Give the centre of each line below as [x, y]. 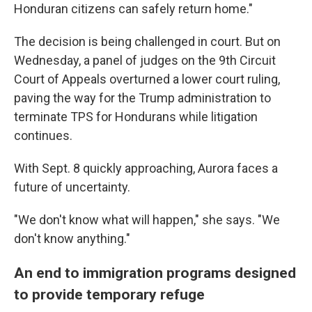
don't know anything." [72, 239]
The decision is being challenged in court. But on [147, 41]
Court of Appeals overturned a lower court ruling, [147, 79]
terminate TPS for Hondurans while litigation [136, 117]
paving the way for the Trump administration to [142, 98]
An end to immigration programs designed [155, 273]
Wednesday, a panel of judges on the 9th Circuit [145, 60]
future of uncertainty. [72, 187]
